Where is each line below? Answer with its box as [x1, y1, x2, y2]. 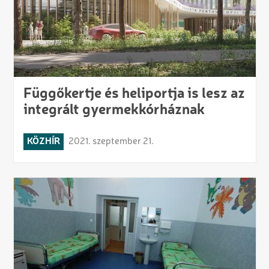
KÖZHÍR [26, 137, 60, 147]
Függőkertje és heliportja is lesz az [23, 87, 245, 102]
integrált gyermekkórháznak [23, 103, 205, 118]
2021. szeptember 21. [68, 137, 154, 147]
